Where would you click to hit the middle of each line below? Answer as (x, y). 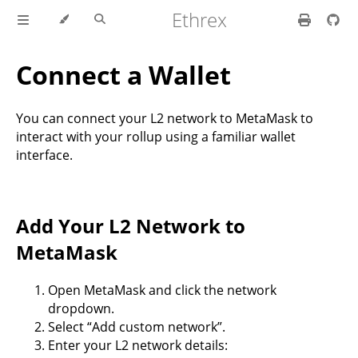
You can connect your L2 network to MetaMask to (165, 118)
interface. (44, 155)
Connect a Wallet (123, 75)
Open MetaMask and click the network (162, 290)
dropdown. (81, 308)
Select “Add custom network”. (137, 326)
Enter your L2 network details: (138, 345)
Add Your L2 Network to (131, 225)
